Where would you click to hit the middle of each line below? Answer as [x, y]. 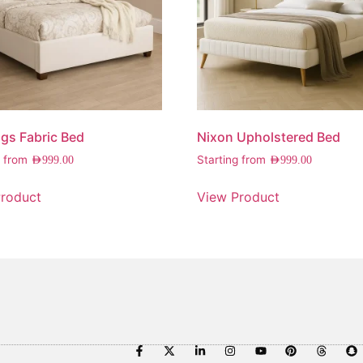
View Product [239, 196]
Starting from [233, 159]
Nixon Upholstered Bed [269, 137]
